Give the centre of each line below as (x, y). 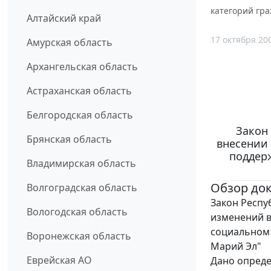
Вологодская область (77, 212)
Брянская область (69, 139)
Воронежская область (79, 236)
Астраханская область (79, 91)
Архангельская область (82, 67)
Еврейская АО (59, 260)
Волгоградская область (82, 188)
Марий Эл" (236, 247)
